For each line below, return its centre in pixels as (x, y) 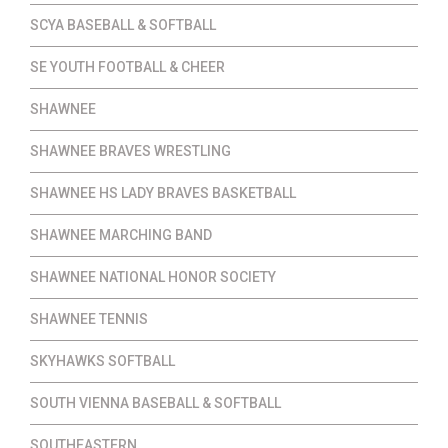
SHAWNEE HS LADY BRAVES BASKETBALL (163, 192)
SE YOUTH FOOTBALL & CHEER (127, 66)
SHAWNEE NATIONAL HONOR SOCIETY (153, 276)
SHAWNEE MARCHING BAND (121, 234)
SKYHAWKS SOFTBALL (102, 360)
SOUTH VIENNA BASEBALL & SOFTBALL (155, 402)
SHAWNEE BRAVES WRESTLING (130, 150)
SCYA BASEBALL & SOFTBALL (123, 24)
